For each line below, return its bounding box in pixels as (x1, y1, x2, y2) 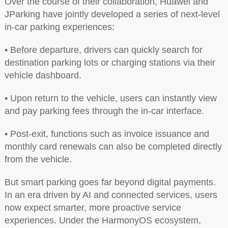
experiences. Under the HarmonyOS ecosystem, (4, 215, 201, 225)
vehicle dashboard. (4, 70, 81, 80)
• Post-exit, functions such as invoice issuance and (4, 128, 209, 139)
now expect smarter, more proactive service (4, 202, 181, 213)
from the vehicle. (4, 154, 72, 164)
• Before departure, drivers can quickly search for (4, 44, 203, 55)
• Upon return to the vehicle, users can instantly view (4, 93, 217, 103)
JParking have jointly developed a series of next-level (4, 9, 220, 19)
